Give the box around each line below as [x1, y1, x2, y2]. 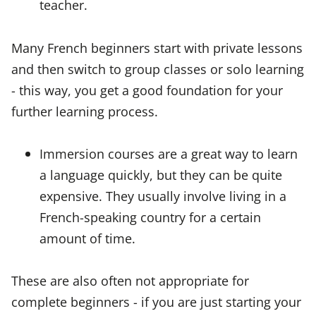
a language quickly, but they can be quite [39, 166, 282, 184]
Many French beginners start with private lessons [11, 38, 303, 56]
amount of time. [39, 229, 135, 248]
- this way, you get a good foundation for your [11, 80, 283, 99]
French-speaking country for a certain [39, 208, 261, 226]
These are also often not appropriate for [11, 272, 249, 290]
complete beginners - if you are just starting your [11, 293, 301, 311]
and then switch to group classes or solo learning [11, 59, 304, 78]
